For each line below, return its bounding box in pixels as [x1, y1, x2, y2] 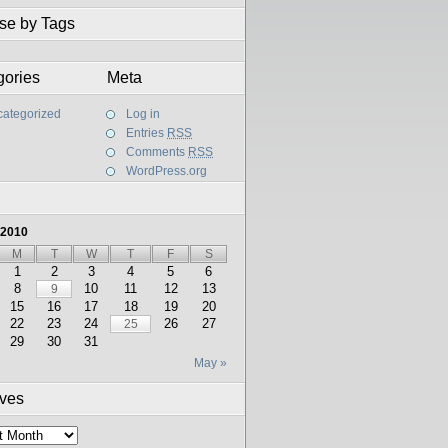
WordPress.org [126, 164, 207, 178]
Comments [126, 145, 188, 159]
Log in [126, 107, 160, 121]
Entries [126, 126, 167, 140]
